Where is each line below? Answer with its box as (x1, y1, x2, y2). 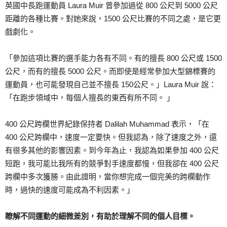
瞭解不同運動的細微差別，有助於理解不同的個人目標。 (5, 212, 195, 221)
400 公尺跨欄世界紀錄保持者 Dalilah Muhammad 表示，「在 (5, 120, 209, 129)
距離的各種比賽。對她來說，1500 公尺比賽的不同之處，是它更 (5, 14, 221, 23)
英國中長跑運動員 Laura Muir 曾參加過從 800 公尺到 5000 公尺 (5, 1, 218, 10)
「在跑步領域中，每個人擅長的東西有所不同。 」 (5, 93, 174, 102)
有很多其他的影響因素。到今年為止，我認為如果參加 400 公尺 (5, 146, 219, 155)
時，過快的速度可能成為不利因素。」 (5, 185, 134, 195)
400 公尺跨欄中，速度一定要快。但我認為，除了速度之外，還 (5, 133, 217, 142)
